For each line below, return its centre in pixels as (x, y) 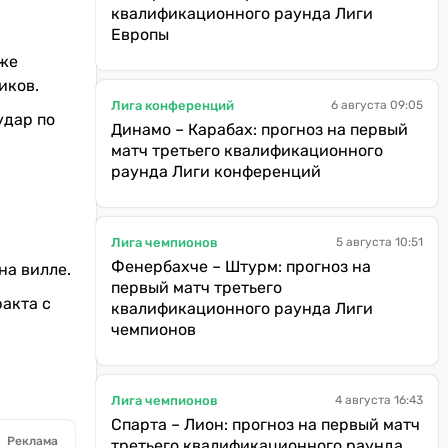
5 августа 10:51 (379, 242)
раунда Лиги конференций (216, 171)
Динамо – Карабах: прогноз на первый (259, 129)
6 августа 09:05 (377, 105)
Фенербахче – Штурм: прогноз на (241, 266)
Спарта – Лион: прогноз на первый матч (265, 424)
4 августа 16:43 (379, 400)
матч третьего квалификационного (247, 150)
